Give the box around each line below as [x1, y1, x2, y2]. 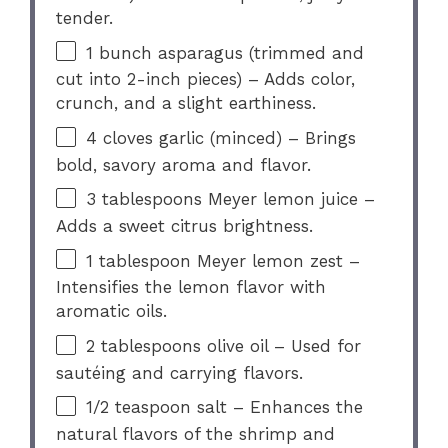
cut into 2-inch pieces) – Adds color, [56, 69, 356, 90]
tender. [56, 7, 114, 28]
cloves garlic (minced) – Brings [97, 127, 357, 148]
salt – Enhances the [191, 397, 364, 418]
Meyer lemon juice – [202, 189, 376, 210]
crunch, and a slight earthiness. [56, 93, 317, 114]
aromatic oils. [56, 301, 168, 322]
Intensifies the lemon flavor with [56, 277, 327, 298]
